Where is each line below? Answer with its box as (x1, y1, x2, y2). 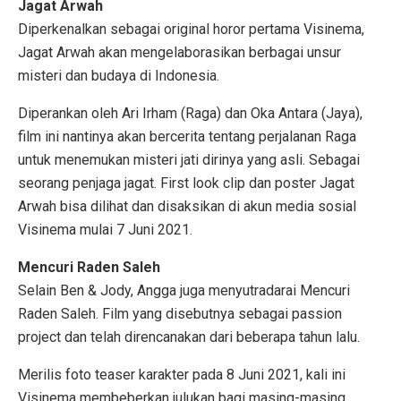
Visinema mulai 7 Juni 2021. (18, 220, 192, 238)
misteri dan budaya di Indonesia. (18, 66, 219, 84)
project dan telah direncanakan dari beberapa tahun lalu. (18, 328, 360, 346)
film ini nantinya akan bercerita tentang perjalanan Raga (18, 127, 356, 145)
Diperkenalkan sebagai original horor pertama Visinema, (18, 20, 364, 38)
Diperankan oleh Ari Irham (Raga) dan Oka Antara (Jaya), (18, 104, 363, 122)
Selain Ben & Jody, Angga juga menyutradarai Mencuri (18, 281, 350, 299)
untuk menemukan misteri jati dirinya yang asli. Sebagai (18, 150, 360, 168)
